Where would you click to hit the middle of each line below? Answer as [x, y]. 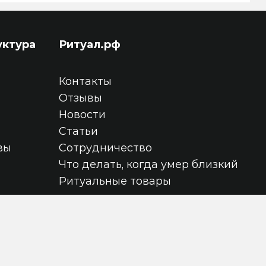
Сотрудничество [105, 148]
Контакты [85, 81]
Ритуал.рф [89, 45]
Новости [82, 115]
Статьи [78, 131]
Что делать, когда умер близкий [148, 164]
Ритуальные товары [115, 181]
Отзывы [80, 98]
